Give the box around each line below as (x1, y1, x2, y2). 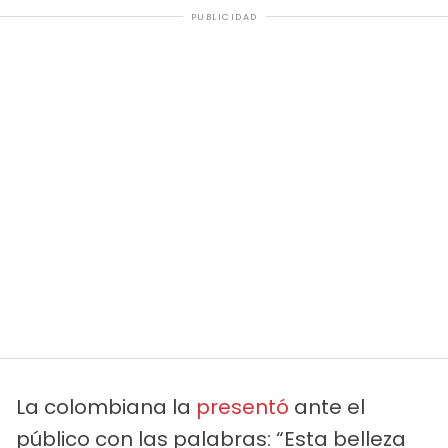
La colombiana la (16, 392, 196, 421)
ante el (289, 392, 365, 421)
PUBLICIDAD (190, 10, 258, 23)
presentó (196, 392, 289, 421)
